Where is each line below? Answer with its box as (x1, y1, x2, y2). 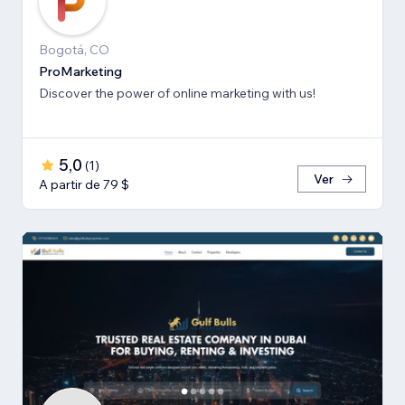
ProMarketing (39, 62, 122, 80)
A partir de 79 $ (39, 175, 129, 193)
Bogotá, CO (39, 41, 109, 58)
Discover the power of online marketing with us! (39, 84, 316, 101)
